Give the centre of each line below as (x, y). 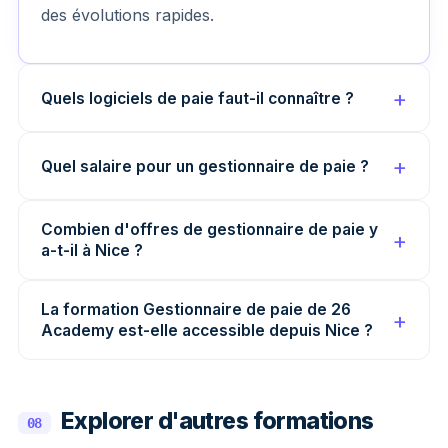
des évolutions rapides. (127, 15)
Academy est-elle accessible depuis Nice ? (207, 330)
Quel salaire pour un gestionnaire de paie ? (205, 166)
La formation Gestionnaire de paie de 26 (196, 309)
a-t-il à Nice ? (92, 250)
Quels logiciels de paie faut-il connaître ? (197, 98)
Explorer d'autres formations (217, 421)
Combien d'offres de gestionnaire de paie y (209, 229)
